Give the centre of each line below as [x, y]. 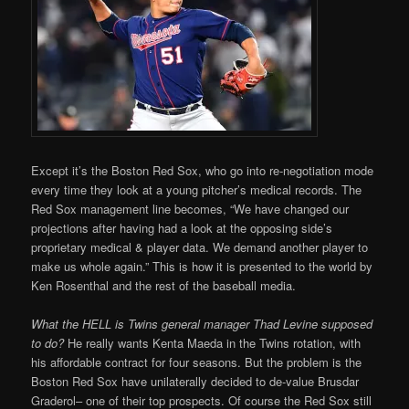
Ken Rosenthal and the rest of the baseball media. [164, 285]
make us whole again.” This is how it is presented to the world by [202, 266]
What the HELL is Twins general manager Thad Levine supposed [202, 323]
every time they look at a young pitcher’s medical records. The [197, 189]
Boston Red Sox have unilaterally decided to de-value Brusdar [195, 381]
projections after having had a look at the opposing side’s [182, 227]
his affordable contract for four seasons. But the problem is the [197, 362]
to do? [48, 342]
